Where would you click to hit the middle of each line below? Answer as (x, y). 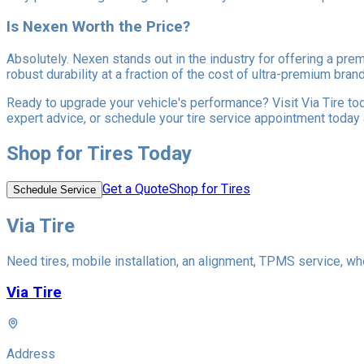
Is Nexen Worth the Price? (98, 27)
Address (31, 354)
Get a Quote (136, 188)
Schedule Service (54, 189)
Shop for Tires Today (99, 154)
